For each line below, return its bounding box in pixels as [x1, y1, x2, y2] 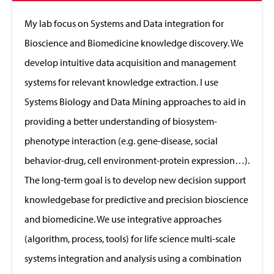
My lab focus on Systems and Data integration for [24, 17, 224, 29]
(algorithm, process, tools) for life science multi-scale [24, 232, 235, 245]
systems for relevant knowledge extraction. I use [24, 75, 218, 88]
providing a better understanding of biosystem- [24, 114, 217, 127]
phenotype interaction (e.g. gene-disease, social [24, 134, 218, 147]
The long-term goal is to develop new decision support [24, 173, 246, 186]
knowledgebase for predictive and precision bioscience [24, 193, 248, 206]
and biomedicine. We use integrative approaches [24, 212, 221, 225]
